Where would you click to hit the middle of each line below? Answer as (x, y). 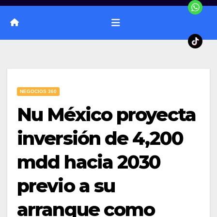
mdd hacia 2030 (89, 162)
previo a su (66, 186)
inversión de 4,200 (100, 138)
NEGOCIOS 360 (38, 91)
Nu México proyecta (106, 114)
